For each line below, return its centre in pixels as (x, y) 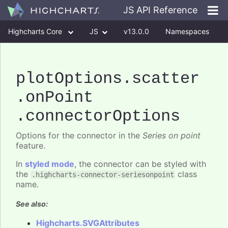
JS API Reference (160, 10)
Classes (21, 54)
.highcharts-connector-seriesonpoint (103, 175)
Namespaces (187, 31)
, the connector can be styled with (140, 164)
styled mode (50, 164)
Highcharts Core (36, 31)
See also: (32, 204)
